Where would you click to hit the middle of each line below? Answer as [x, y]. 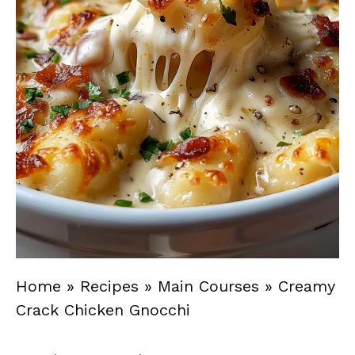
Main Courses [208, 286]
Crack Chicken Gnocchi [103, 310]
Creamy [307, 286]
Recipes [109, 286]
